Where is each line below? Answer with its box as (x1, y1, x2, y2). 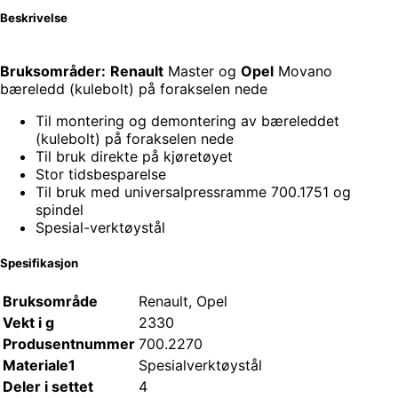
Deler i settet (3, 378, 93, 396)
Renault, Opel (139, 292, 227, 311)
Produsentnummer (3, 335, 135, 354)
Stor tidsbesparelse (36, 164, 166, 183)
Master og (163, 61, 241, 80)
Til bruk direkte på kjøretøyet (36, 147, 233, 165)
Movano (274, 61, 332, 80)
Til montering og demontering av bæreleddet (36, 111, 339, 130)
